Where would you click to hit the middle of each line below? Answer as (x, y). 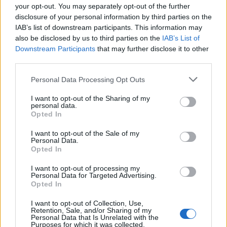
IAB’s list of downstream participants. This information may (109, 27)
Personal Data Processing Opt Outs (88, 79)
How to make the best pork (57, 82)
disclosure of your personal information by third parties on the (113, 17)
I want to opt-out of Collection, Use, (87, 203)
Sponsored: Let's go (153, 82)
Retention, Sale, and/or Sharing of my (91, 210)
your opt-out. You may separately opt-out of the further (103, 6)
